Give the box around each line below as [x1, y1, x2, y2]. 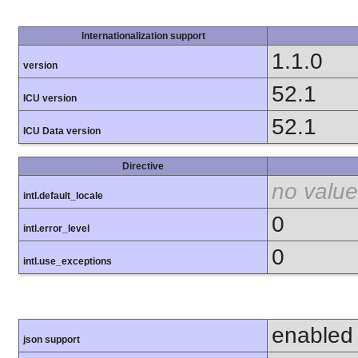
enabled [272, 322, 353, 348]
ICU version [23, 92, 77, 104]
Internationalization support [81, 30, 205, 42]
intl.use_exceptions [23, 255, 112, 267]
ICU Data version [23, 125, 101, 137]
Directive [122, 160, 164, 172]
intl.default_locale [23, 189, 103, 201]
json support [23, 333, 80, 345]
